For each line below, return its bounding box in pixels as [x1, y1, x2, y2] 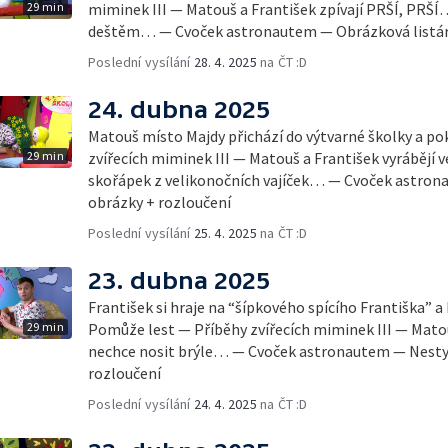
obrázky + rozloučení [88, 192, 231, 212]
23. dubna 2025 [88, 267, 270, 294]
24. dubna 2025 [88, 96, 270, 123]
